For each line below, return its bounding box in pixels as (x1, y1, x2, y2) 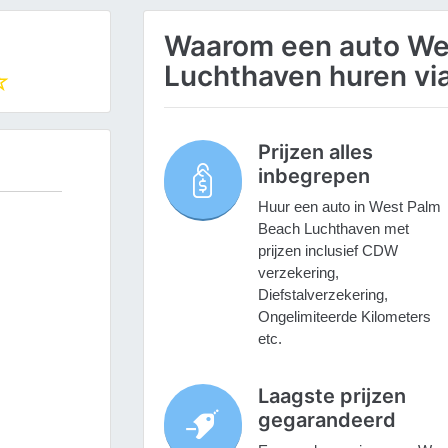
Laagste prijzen (257, 384, 406, 409)
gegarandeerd (257, 408, 396, 433)
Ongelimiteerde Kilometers (257, 308, 431, 326)
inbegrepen (257, 164, 370, 189)
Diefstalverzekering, (257, 286, 388, 304)
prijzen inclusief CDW (257, 242, 398, 260)
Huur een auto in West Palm (257, 198, 441, 216)
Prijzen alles (257, 140, 373, 165)
